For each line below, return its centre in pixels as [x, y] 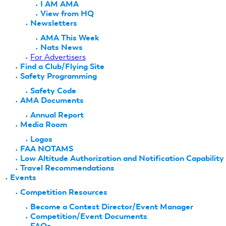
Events [23, 178]
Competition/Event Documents [89, 216]
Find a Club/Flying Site [62, 67]
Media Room [44, 125]
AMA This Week [70, 38]
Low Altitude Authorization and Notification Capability [122, 158]
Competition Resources [64, 192]
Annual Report [57, 115]
